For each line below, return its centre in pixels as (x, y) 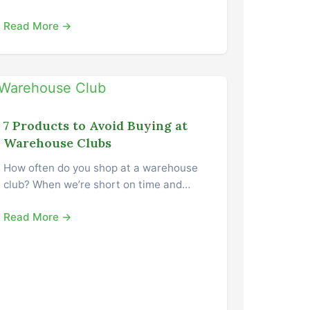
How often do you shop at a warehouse (101, 167)
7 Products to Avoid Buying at (96, 125)
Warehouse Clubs (58, 143)
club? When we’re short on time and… (97, 184)
